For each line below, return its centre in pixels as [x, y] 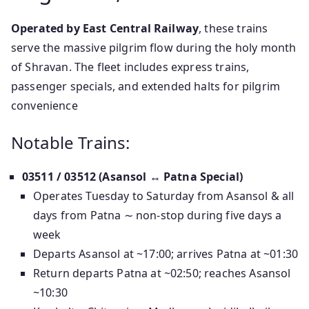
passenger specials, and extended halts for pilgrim [146, 87]
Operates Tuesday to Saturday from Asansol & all [164, 196]
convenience [44, 106]
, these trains [233, 29]
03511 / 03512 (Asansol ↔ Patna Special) [133, 177]
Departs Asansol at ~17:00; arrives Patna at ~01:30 [166, 254]
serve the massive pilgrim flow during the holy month [154, 48]
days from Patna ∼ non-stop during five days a [158, 216]
